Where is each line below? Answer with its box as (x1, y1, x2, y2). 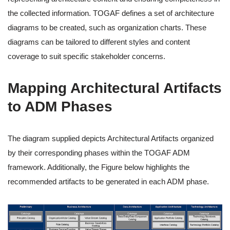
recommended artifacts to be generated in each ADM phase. (8, 177, 209, 186)
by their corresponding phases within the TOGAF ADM (8, 148, 190, 158)
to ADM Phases (8, 99, 112, 115)
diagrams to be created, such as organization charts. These (8, 23, 206, 32)
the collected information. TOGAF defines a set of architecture (8, 9, 214, 18)
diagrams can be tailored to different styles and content (8, 37, 190, 47)
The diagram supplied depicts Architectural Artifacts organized (8, 134, 214, 143)
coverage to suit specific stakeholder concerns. (8, 52, 165, 61)
